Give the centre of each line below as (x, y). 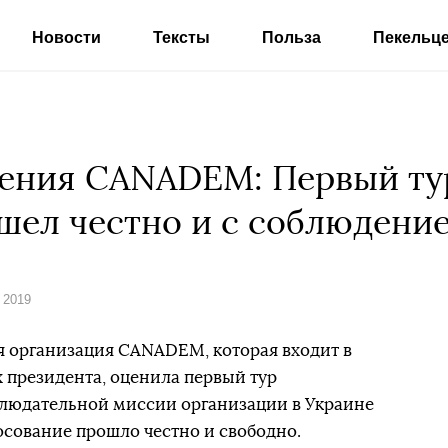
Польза (291, 37)
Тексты (181, 37)
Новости (66, 37)
